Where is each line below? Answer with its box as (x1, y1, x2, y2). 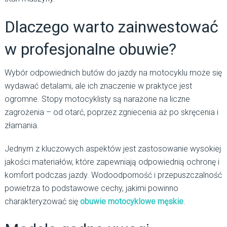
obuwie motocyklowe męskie (80, 197, 183, 207)
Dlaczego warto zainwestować (4, 17, 218, 37)
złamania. (4, 121, 39, 131)
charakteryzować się (4, 197, 80, 207)
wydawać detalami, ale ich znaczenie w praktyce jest (4, 81, 192, 91)
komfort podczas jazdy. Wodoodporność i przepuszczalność (4, 170, 222, 180)
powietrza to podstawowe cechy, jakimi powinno (4, 183, 178, 194)
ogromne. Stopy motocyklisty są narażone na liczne (4, 94, 190, 104)
